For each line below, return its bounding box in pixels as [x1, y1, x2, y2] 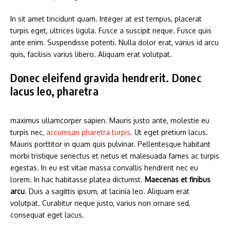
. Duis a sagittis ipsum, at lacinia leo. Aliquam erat [25, 186, 189, 196]
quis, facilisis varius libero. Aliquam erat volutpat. [10, 49, 172, 59]
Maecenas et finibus [145, 175, 210, 184]
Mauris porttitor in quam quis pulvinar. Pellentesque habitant [10, 139, 210, 148]
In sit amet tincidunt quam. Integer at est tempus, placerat [10, 14, 202, 23]
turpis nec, [10, 127, 46, 137]
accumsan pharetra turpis [46, 127, 130, 137]
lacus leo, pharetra [10, 83, 99, 98]
